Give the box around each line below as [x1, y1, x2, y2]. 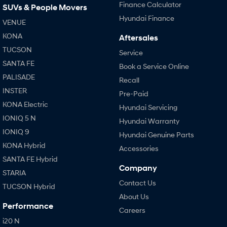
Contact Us [119, 178, 156, 187]
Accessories [119, 144, 159, 153]
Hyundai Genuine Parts [119, 130, 194, 139]
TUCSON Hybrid [3, 182, 55, 191]
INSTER [3, 86, 27, 95]
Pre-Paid [119, 89, 148, 98]
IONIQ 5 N [3, 113, 36, 122]
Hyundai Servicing [119, 103, 177, 111]
